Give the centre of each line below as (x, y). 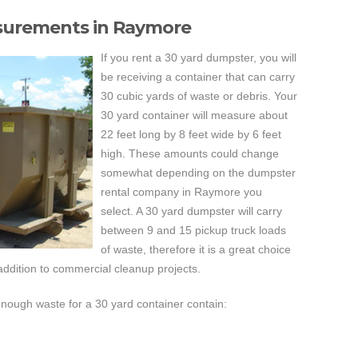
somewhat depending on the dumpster (198, 173)
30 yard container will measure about (194, 115)
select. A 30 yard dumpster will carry (191, 211)
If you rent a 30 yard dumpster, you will (199, 58)
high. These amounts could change (190, 153)
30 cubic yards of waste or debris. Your (199, 96)
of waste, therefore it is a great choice (196, 249)
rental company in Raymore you (181, 192)
